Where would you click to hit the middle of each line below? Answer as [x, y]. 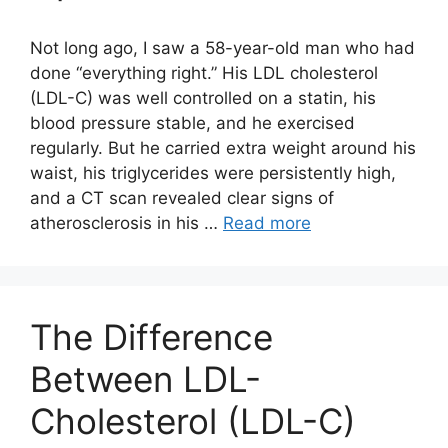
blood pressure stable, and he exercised [192, 123]
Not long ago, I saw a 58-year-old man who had [222, 48]
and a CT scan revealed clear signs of [182, 198]
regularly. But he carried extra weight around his [223, 148]
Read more [267, 223]
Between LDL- [145, 379]
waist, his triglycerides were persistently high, [213, 173]
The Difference [151, 337]
